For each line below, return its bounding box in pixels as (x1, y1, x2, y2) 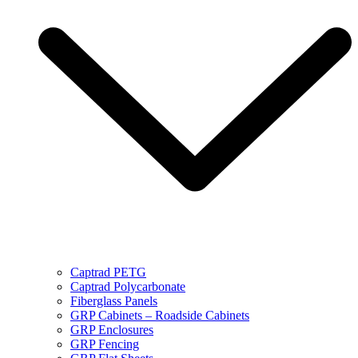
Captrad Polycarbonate (70, 280, 185, 294)
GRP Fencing (70, 337, 139, 352)
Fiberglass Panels (70, 294, 157, 308)
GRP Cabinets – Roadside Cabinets (70, 308, 249, 323)
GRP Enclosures (70, 323, 153, 337)
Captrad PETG (70, 265, 146, 280)
